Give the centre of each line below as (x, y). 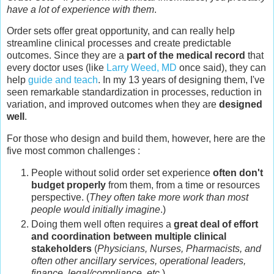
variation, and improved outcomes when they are (113, 105)
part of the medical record (186, 56)
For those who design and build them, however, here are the (136, 139)
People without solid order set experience (122, 173)
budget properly (68, 185)
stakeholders (61, 249)
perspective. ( (60, 198)
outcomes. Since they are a (67, 56)
